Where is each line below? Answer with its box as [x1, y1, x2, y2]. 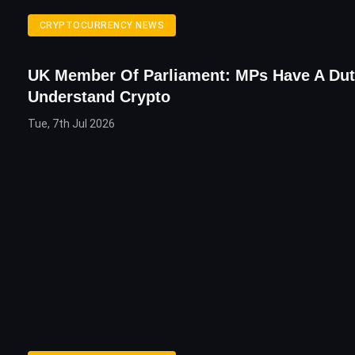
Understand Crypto [28, 88, 170, 106]
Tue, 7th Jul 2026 [28, 117, 115, 131]
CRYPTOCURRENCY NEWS [40, 20, 165, 32]
